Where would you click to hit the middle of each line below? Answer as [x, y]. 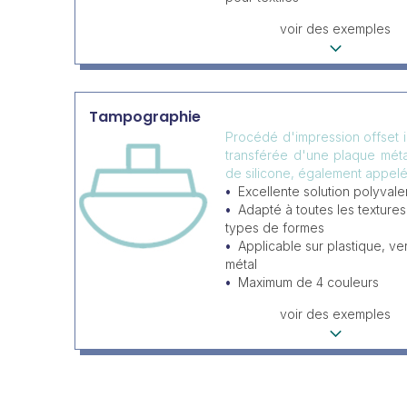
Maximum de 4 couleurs [308, 283]
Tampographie [145, 117]
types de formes [275, 228]
